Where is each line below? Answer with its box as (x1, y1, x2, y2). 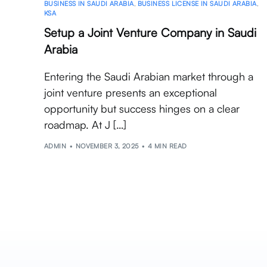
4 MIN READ (148, 141, 187, 150)
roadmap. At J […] (44, 118, 126, 132)
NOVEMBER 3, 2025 (75, 141, 139, 150)
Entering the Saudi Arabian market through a (44, 70, 253, 83)
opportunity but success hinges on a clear (44, 102, 240, 116)
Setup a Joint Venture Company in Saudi (44, 25, 256, 41)
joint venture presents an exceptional (44, 86, 217, 100)
